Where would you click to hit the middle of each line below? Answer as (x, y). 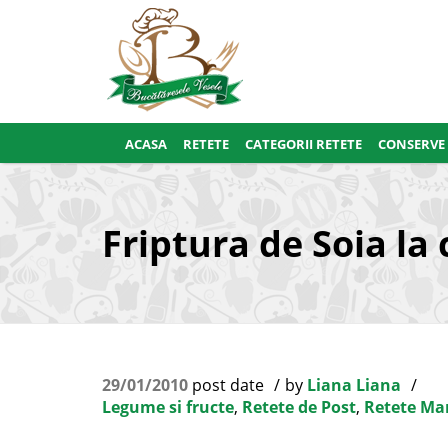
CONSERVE (411, 144)
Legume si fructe (168, 407)
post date (226, 385)
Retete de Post (299, 407)
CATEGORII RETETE (303, 144)
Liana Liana (354, 385)
